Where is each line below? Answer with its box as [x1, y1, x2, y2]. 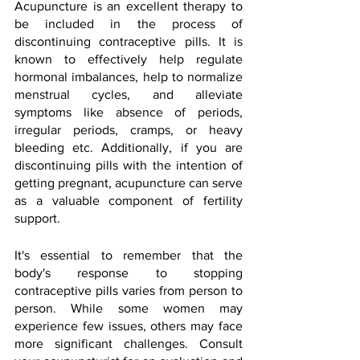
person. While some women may [14, 301, 243, 315]
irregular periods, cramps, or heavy [14, 122, 243, 137]
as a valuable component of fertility [14, 193, 243, 207]
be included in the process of [14, 16, 243, 31]
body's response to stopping [14, 265, 243, 280]
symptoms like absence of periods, [14, 104, 243, 119]
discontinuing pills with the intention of [14, 157, 243, 172]
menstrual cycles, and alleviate [14, 87, 243, 101]
